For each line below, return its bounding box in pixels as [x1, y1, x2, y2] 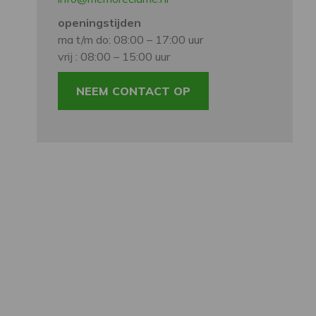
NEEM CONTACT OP [76, 84, 190, 98]
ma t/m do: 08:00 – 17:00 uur [58, 32, 203, 47]
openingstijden [58, 16, 141, 30]
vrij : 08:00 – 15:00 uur [58, 49, 170, 63]
